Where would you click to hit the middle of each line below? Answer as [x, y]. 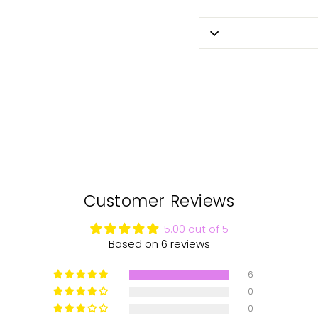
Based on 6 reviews [159, 244]
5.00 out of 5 [196, 229]
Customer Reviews [159, 201]
